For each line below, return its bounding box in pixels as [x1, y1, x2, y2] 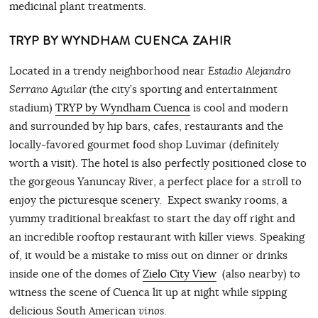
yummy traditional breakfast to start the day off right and [9, 212, 295, 226]
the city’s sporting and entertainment [92, 82, 278, 97]
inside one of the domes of [9, 267, 143, 281]
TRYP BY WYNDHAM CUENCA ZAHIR [9, 31, 232, 50]
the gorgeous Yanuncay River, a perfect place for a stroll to [9, 175, 302, 189]
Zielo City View [142, 267, 216, 281]
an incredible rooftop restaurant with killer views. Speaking [9, 230, 305, 244]
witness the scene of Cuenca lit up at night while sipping [9, 285, 287, 300]
